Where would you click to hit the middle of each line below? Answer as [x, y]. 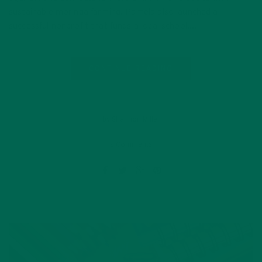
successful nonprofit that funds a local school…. [103, 26]
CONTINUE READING [131, 68]
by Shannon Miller [131, 119]
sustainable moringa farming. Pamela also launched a [113, 12]
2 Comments [131, 144]
